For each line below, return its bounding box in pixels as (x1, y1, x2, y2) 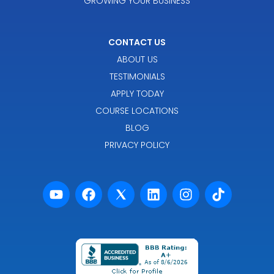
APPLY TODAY (110, 87, 164, 100)
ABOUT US (116, 53, 158, 66)
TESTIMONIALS (109, 70, 165, 83)
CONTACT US (108, 36, 166, 49)
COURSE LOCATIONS (95, 105, 179, 117)
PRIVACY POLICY (105, 139, 169, 152)
